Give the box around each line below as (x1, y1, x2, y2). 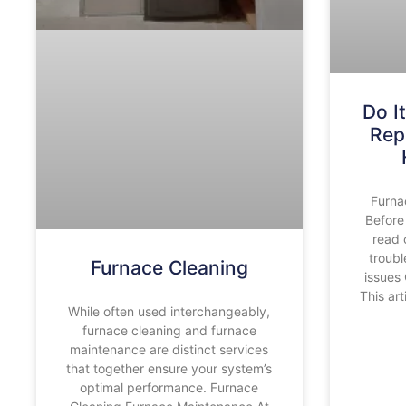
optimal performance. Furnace (80, 379, 259, 395)
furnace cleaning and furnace (82, 322, 256, 338)
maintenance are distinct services (70, 341, 269, 357)
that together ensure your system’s (66, 360, 273, 376)
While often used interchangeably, (68, 303, 271, 319)
